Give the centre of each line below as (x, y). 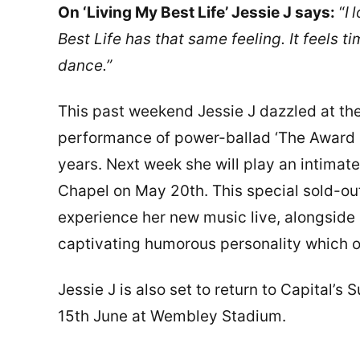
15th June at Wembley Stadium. (172, 316)
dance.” (85, 66)
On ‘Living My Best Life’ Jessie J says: (196, 13)
